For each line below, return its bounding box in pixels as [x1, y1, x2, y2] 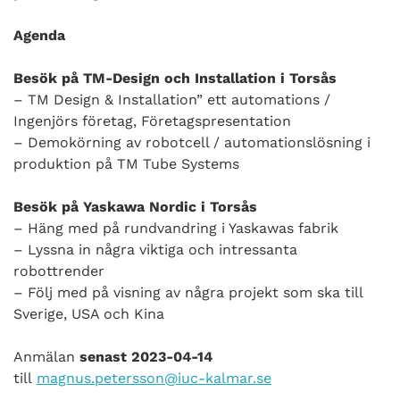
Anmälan [13, 347, 79, 365]
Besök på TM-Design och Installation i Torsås [13, 69, 337, 87]
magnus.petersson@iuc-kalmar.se [37, 369, 271, 387]
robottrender [13, 262, 104, 279]
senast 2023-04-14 [79, 347, 212, 365]
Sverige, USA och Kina [13, 304, 164, 322]
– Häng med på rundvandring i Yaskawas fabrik [13, 219, 338, 237]
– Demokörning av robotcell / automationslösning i [13, 133, 371, 151]
